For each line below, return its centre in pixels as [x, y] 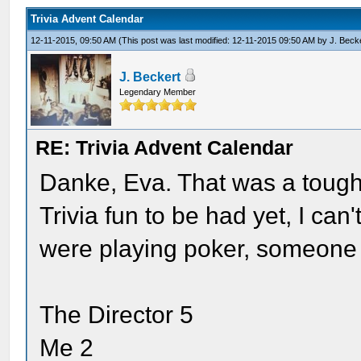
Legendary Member [158, 92]
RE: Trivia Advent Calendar [165, 147]
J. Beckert [150, 77]
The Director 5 [117, 315]
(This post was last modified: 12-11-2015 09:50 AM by [224, 40]
